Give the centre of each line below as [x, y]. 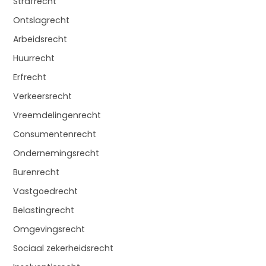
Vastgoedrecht [45, 191]
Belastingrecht [44, 210]
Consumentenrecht [55, 134]
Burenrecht [36, 172]
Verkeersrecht [42, 96]
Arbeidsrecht [40, 39]
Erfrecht [30, 77]
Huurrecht [34, 58]
